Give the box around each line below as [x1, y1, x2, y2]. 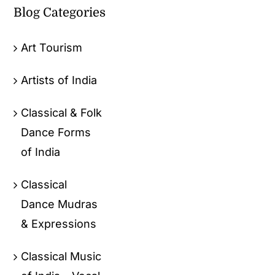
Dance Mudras [21, 197, 98, 211]
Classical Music [21, 249, 102, 263]
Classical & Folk [21, 106, 103, 119]
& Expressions [21, 217, 97, 230]
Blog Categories [14, 5, 106, 20]
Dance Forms [21, 125, 91, 139]
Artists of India [21, 73, 98, 87]
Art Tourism [21, 41, 83, 54]
